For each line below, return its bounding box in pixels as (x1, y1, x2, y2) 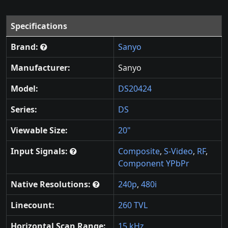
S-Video (164, 146, 193, 157)
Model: (11, 83, 38, 95)
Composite (118, 146, 160, 157)
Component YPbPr (118, 158, 189, 169)
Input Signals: (11, 146, 70, 157)
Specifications (11, 20, 67, 32)
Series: (11, 104, 37, 116)
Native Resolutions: (11, 179, 93, 190)
